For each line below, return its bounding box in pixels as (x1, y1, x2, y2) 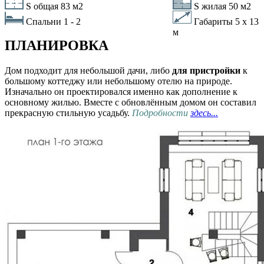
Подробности (132, 107, 190, 118)
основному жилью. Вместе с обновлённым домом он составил (5, 97, 256, 107)
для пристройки (172, 65, 240, 75)
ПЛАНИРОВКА (5, 37, 108, 53)
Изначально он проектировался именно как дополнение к (5, 86, 237, 97)
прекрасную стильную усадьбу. (5, 107, 132, 118)
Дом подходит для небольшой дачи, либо (5, 65, 172, 75)
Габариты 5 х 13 (194, 16, 259, 27)
